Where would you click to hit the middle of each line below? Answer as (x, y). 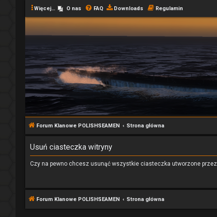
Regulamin (169, 8)
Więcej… (45, 8)
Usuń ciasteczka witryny (71, 147)
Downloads (129, 8)
